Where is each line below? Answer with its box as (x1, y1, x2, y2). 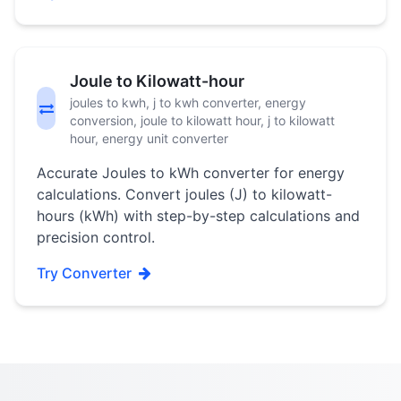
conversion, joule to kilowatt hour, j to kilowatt (70, 113, 336, 128)
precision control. (37, 228, 155, 246)
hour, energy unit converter (70, 131, 229, 146)
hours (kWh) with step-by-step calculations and (37, 207, 360, 225)
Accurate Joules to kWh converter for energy (37, 164, 345, 182)
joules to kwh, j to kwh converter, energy (70, 95, 307, 110)
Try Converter (37, 264, 132, 282)
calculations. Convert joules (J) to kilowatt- (37, 185, 332, 203)
